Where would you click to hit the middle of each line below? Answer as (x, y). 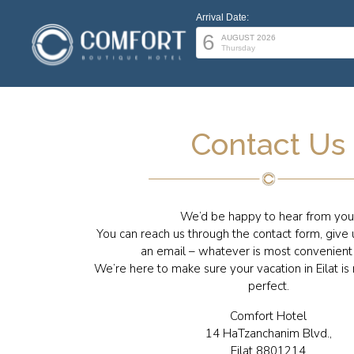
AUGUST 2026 (249, 38)
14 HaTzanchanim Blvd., (268, 333)
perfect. (268, 286)
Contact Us (268, 144)
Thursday (238, 48)
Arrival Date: (222, 17)
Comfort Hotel (268, 316)
